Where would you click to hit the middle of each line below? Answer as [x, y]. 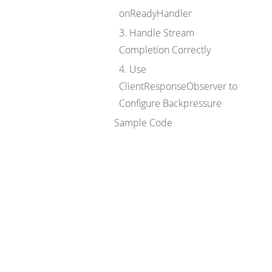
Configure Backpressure [170, 103]
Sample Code [143, 123]
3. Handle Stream [157, 33]
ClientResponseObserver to [178, 86]
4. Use [133, 69]
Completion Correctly [165, 50]
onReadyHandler [155, 13]
